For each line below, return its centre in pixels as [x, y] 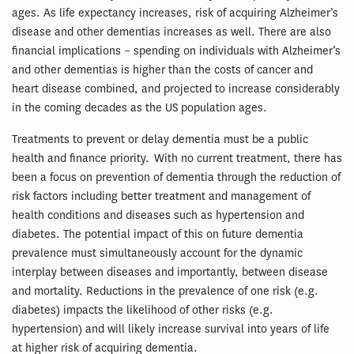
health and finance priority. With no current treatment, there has [177, 158]
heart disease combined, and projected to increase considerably [176, 88]
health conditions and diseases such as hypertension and [158, 215]
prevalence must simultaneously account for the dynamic [157, 253]
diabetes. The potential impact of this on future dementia [158, 234]
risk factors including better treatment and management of [161, 196]
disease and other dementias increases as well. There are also [171, 32]
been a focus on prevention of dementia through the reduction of [176, 177]
